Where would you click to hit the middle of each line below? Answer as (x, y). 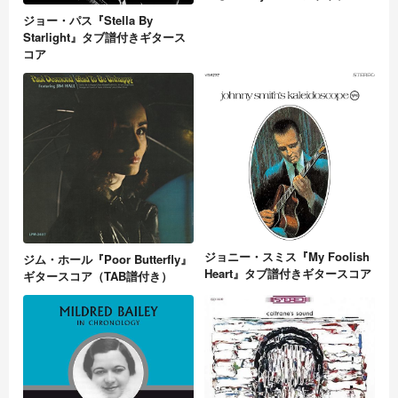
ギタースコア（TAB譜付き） (98, 275)
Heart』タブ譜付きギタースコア (288, 274)
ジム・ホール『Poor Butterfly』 (107, 259)
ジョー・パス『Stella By (88, 20)
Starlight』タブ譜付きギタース (104, 36)
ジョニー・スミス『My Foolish (287, 257)
